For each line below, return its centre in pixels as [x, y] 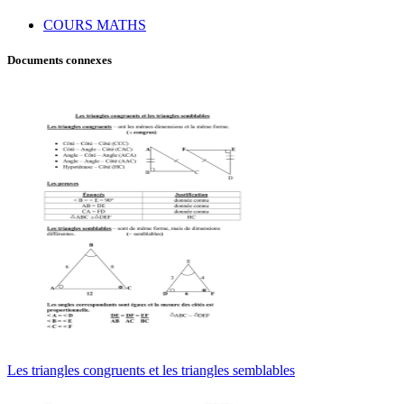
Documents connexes [60, 60]
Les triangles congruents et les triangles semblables [151, 370]
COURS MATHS [95, 25]
